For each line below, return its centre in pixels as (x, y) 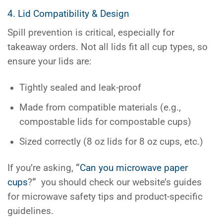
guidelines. (30, 211)
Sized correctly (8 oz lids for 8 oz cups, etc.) (111, 142)
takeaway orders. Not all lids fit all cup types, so (108, 47)
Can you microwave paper (134, 168)
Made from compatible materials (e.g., (100, 108)
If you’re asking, (42, 168)
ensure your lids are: (50, 61)
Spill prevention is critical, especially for (91, 32)
